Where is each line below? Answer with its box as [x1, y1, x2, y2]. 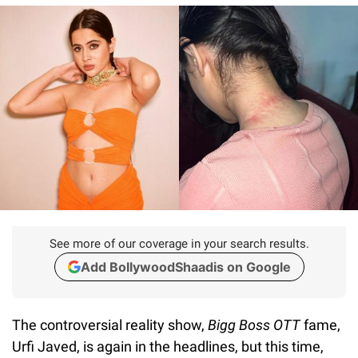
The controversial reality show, [12, 316, 208, 333]
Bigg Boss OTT [208, 316, 300, 333]
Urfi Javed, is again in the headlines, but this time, [12, 337, 324, 355]
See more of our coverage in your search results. [49, 236, 309, 251]
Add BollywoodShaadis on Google [80, 258, 291, 275]
